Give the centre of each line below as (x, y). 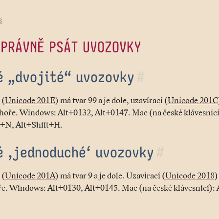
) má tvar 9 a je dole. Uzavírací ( (110, 175)
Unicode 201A (30, 175)
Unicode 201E (30, 100)
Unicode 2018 (190, 175)
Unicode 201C (193, 100)
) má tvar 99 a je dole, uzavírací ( (111, 100)
